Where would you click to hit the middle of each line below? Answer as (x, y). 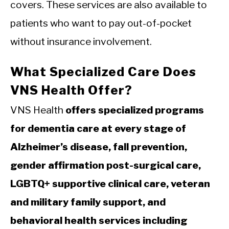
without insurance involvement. (81, 42)
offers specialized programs (135, 110)
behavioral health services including (99, 221)
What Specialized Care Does (103, 72)
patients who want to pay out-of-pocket (101, 23)
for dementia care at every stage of (98, 129)
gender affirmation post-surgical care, (106, 165)
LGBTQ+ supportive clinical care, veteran (110, 184)
